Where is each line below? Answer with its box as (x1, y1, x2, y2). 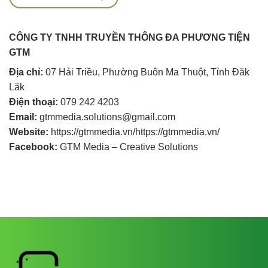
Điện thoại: (9, 97, 58, 108)
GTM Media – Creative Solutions (57, 142, 198, 153)
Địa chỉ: (9, 67, 43, 78)
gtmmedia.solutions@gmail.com (37, 112, 175, 123)
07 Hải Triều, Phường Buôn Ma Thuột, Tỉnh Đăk (43, 67, 249, 78)
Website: (9, 127, 48, 138)
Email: (9, 112, 37, 123)
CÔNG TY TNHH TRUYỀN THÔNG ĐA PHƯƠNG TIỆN (9, 32, 250, 43)
